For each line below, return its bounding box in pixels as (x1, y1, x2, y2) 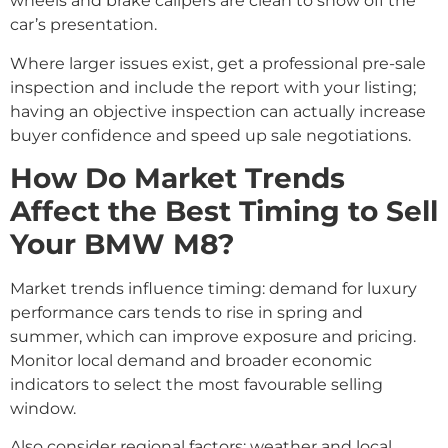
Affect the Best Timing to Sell (10, 193, 438, 228)
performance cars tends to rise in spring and (10, 302, 363, 322)
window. (10, 398, 76, 418)
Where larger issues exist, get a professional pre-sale (10, 53, 426, 73)
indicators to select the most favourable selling (10, 374, 383, 394)
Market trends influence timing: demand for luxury (10, 278, 417, 298)
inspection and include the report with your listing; (10, 77, 416, 97)
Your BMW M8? (10, 226, 235, 261)
